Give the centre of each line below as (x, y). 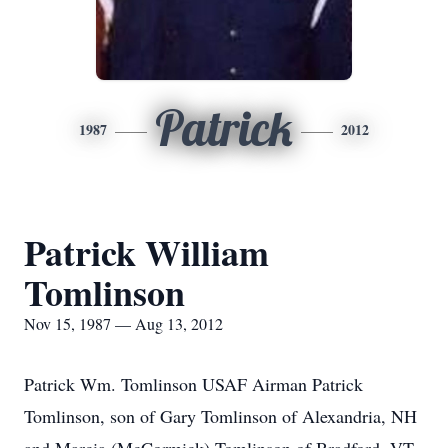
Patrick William (146, 252)
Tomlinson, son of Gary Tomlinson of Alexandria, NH (220, 416)
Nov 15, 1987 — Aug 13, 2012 (123, 323)
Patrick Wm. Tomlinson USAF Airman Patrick (193, 384)
